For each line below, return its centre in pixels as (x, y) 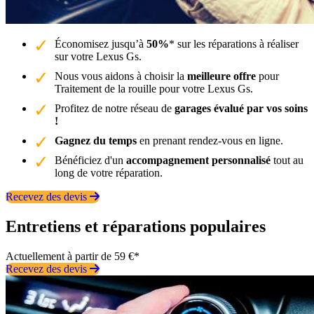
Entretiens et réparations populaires (136, 226)
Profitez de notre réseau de (115, 108)
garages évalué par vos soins (241, 108)
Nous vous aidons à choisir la (121, 76)
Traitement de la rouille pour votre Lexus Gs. (154, 88)
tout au (287, 160)
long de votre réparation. (109, 172)
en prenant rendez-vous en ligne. (210, 140)
